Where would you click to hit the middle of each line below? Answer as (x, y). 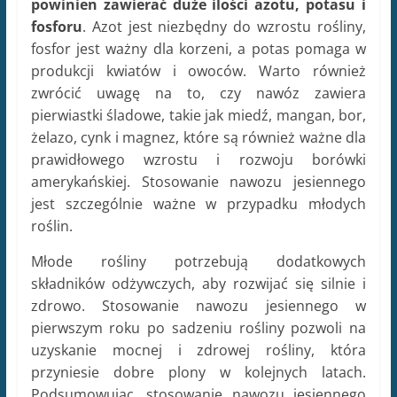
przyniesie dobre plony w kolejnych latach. (198, 373)
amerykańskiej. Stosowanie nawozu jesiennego (198, 182)
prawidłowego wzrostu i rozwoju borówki (198, 160)
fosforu (56, 27)
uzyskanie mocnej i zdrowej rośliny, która (198, 350)
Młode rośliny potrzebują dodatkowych (198, 262)
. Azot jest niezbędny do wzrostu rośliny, (224, 27)
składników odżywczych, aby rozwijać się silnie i (198, 284)
